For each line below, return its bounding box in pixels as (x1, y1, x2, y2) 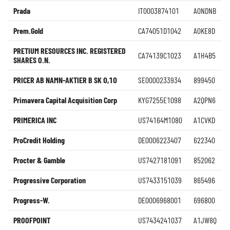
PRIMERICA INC (13, 115, 56, 125)
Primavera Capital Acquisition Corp (13, 95, 117, 105)
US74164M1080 (138, 115, 182, 125)
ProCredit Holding (13, 135, 65, 145)
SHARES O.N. (13, 55, 50, 65)
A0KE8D (194, 26, 215, 35)
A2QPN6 (194, 95, 216, 105)
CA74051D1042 (138, 26, 181, 35)
